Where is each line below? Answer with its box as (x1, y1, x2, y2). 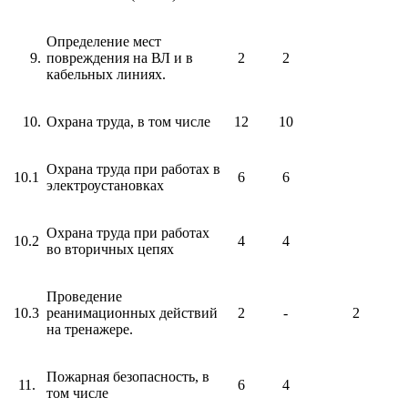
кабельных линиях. (46, 66, 166, 82)
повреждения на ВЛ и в (46, 49, 193, 66)
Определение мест (46, 33, 161, 49)
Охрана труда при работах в (46, 160, 220, 177)
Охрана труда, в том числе (46, 113, 210, 129)
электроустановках (46, 177, 164, 193)
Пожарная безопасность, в (46, 368, 209, 384)
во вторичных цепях (46, 240, 174, 257)
